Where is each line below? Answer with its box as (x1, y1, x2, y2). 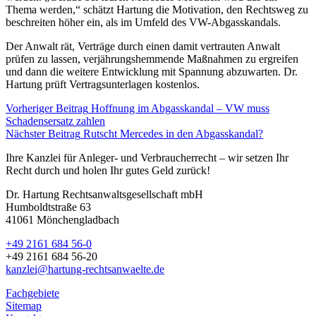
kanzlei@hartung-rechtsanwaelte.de (6, 262, 164, 275)
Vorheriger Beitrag (6, 102, 88, 114)
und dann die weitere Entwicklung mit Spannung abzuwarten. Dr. (6, 65, 298, 78)
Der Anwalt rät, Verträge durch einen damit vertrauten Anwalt (6, 39, 280, 52)
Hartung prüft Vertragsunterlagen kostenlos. (6, 78, 200, 90)
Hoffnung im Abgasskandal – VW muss (91, 102, 269, 114)
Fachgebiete (6, 286, 59, 299)
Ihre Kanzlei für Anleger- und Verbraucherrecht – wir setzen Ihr (6, 151, 288, 164)
